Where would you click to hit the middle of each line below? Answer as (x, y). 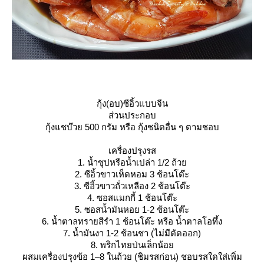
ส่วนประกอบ (132, 115)
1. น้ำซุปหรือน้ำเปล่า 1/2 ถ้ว (132, 162)
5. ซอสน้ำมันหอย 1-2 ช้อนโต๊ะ (132, 209)
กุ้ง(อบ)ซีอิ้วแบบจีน (132, 103)
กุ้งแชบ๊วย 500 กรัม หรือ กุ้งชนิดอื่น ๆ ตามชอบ (132, 127)
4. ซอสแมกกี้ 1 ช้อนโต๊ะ (132, 197)
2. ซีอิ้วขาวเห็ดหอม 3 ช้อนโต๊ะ (132, 174)
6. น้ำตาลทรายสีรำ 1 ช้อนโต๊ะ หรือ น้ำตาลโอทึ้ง (132, 221)
